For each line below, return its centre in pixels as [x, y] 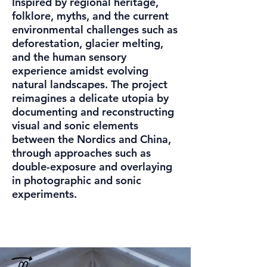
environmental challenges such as [95, 30]
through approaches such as [81, 153]
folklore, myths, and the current [90, 16]
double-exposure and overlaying [92, 167]
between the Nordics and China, [91, 139]
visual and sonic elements [75, 125]
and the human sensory [69, 57]
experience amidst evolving [80, 71]
